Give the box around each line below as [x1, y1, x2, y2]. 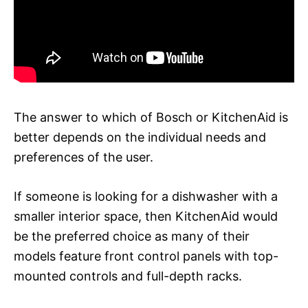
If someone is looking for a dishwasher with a [14, 188, 278, 203]
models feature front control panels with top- [14, 248, 278, 263]
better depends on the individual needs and [14, 129, 266, 144]
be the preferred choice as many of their [14, 228, 250, 243]
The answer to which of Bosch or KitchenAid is [14, 109, 288, 124]
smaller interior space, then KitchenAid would [14, 208, 278, 223]
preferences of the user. [14, 149, 153, 164]
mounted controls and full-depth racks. [14, 268, 242, 283]
